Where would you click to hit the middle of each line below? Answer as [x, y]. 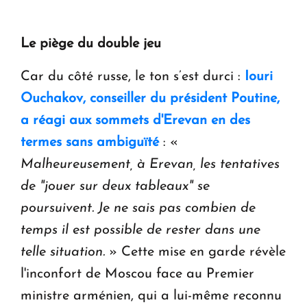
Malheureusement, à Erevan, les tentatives [150, 165]
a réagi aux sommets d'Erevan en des [135, 121]
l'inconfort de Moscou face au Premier [137, 274]
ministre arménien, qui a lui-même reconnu [151, 296]
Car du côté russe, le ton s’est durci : [131, 77]
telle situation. [63, 253]
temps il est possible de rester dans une [140, 231]
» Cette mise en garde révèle [195, 253]
